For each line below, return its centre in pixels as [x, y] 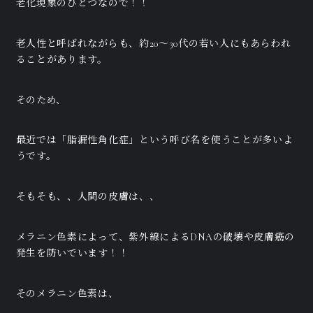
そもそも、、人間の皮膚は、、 [88, 197]
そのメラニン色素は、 [67, 294]
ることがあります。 [61, 59]
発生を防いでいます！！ [72, 254]
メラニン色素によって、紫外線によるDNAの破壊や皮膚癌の [155, 238]
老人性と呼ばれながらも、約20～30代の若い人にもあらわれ [153, 43]
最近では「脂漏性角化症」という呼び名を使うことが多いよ [154, 140]
